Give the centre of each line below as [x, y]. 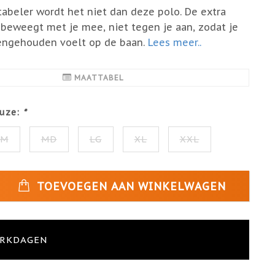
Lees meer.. [174, 42]
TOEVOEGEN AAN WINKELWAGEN [129, 186]
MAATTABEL [98, 78]
